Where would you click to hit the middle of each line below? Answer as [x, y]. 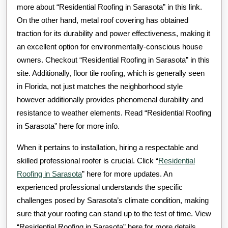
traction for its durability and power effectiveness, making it [113, 33]
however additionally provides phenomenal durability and [110, 99]
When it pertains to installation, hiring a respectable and [107, 147]
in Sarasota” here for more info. [68, 126]
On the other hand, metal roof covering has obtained [103, 20]
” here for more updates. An [127, 174]
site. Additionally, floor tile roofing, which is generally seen [111, 73]
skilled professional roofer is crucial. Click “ [88, 160]
